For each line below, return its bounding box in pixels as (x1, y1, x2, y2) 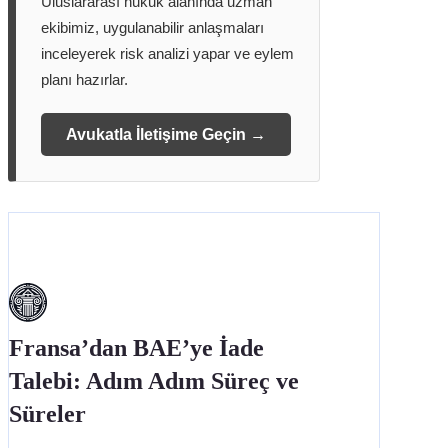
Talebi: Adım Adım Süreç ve (9, 368, 299, 394)
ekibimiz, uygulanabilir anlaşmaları (41, 19, 264, 37)
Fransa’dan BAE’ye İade (9, 335, 264, 361)
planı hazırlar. (41, 71, 128, 89)
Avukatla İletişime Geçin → (66, 126, 266, 144)
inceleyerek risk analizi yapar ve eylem (41, 45, 294, 63)
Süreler (9, 401, 86, 427)
